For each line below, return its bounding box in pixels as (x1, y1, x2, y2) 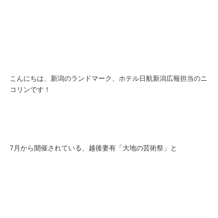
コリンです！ (10, 86, 119, 94)
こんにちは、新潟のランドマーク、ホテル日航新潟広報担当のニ (10, 74, 207, 83)
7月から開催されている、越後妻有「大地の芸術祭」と (10, 144, 177, 152)
